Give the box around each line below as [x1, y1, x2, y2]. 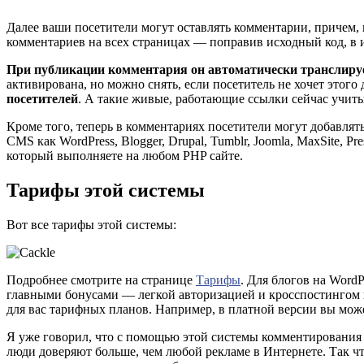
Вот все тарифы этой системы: [6, 217, 176, 232]
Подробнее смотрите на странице [6, 272, 196, 287]
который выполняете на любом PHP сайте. [6, 149, 243, 163]
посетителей [6, 92, 78, 106]
